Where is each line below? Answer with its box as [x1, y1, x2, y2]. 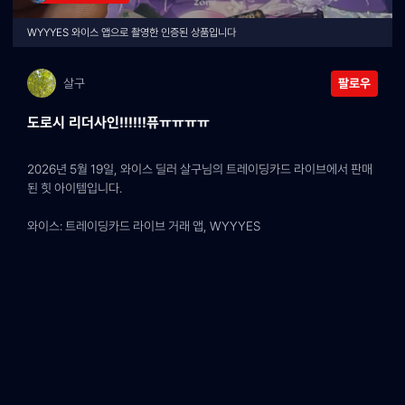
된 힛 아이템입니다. [27, 181, 122, 195]
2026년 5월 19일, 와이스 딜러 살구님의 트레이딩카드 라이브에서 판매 [27, 162, 372, 176]
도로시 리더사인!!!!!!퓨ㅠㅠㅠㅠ [27, 114, 210, 131]
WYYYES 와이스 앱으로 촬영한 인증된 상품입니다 [27, 26, 236, 39]
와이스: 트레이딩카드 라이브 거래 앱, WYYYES [27, 219, 260, 233]
